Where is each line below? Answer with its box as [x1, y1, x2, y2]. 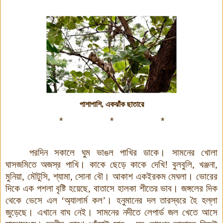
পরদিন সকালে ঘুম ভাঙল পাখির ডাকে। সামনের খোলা [29, 147, 218, 158]
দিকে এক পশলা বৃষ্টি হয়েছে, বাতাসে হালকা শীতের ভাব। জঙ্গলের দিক [5, 183, 218, 194]
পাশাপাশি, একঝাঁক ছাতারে [79, 100, 144, 109]
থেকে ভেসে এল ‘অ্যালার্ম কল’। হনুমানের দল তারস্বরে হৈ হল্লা [5, 195, 218, 206]
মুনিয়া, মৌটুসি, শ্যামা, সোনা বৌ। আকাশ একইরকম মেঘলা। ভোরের [5, 171, 218, 182]
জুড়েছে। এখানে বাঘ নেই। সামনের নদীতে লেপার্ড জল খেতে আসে [5, 207, 218, 218]
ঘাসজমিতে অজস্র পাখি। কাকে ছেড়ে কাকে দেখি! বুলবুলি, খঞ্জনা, [5, 159, 218, 170]
